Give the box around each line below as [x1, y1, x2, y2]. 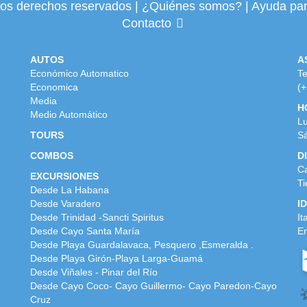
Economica [30, 81, 78, 93]
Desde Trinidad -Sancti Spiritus [30, 211, 164, 223]
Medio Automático [30, 108, 108, 120]
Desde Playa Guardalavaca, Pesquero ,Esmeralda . [30, 238, 254, 250]
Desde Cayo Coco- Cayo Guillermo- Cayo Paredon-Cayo [30, 280, 277, 291]
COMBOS [30, 149, 73, 161]
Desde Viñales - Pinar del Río [30, 266, 158, 278]
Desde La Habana [30, 184, 109, 195]
